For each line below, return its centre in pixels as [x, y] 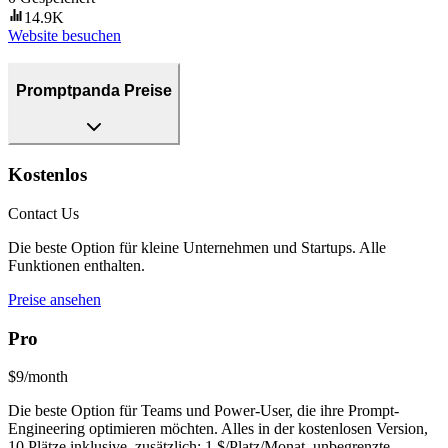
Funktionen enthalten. [76, 265]
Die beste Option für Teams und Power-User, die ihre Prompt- [203, 411]
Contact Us [43, 213]
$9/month [38, 377]
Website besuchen [64, 35]
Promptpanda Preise [94, 90]
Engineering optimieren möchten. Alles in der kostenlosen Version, [218, 429]
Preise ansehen [54, 299]
